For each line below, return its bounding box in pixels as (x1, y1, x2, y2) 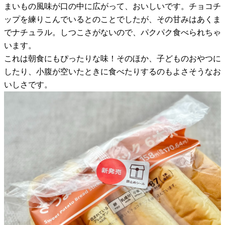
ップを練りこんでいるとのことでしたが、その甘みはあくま (4, 15, 221, 24)
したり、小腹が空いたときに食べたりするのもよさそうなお (4, 67, 221, 76)
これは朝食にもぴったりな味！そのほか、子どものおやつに (4, 54, 221, 63)
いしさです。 (4, 80, 52, 89)
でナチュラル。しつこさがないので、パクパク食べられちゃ (4, 28, 221, 37)
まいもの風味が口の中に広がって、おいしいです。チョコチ (4, 2, 221, 11)
